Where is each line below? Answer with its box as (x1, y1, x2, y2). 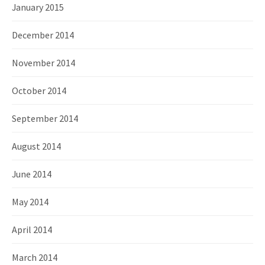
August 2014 (12, 140, 61, 152)
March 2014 (12, 251, 57, 263)
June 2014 (12, 168, 51, 180)
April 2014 (12, 224, 52, 235)
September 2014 (12, 112, 78, 124)
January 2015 (12, 1, 64, 13)
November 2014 (12, 57, 75, 69)
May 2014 (12, 196, 49, 208)
